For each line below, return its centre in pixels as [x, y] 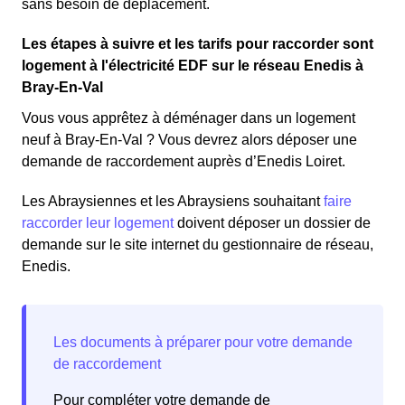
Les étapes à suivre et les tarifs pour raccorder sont [198, 44]
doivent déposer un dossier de [272, 223]
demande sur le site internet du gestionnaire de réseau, [198, 245]
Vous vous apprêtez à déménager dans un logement [188, 118]
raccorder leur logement [98, 223]
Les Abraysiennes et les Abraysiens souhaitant [173, 202]
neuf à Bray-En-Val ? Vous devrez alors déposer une [189, 140]
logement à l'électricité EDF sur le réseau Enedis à [193, 66]
